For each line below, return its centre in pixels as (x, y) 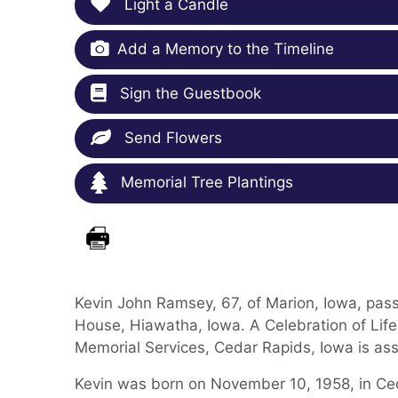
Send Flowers (171, 138)
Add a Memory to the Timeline (226, 49)
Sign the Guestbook (188, 94)
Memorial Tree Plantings (205, 183)
